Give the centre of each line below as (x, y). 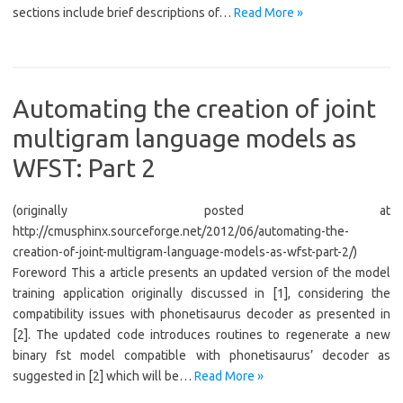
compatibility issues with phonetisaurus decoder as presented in (201, 314)
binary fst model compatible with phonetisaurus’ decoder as (201, 355)
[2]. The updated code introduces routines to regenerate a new (201, 335)
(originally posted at (201, 210)
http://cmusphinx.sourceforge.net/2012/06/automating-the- (181, 231)
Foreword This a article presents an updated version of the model (201, 273)
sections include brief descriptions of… (123, 13)
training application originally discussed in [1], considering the (201, 293)
